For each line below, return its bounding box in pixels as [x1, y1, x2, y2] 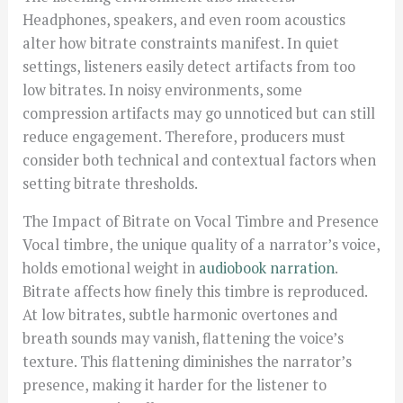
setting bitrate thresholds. [22, 173, 199, 193]
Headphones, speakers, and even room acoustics [22, 9, 346, 30]
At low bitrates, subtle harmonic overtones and [22, 305, 338, 326]
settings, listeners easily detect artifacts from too [22, 56, 356, 76]
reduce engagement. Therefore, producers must [22, 126, 346, 147]
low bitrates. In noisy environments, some [22, 79, 303, 100]
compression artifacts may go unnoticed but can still [22, 103, 376, 123]
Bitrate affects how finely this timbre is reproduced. [22, 282, 368, 302]
